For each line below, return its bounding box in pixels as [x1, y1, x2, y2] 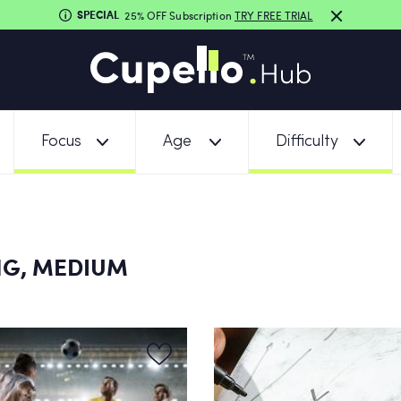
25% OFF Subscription [124, 7, 235, 22]
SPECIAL [77, 6, 120, 22]
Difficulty [275, 134, 338, 149]
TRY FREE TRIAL [234, 7, 313, 22]
